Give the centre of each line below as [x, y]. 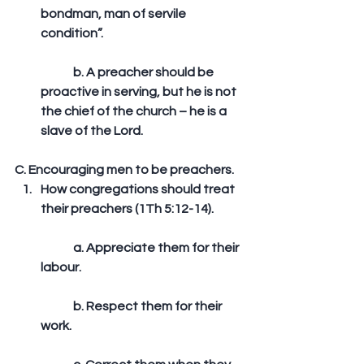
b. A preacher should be [57, 72]
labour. [61, 267]
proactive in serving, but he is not [140, 92]
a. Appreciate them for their [57, 248]
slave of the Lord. [93, 131]
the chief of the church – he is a [135, 111]
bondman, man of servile [115, 14]
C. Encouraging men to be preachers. [126, 170]
